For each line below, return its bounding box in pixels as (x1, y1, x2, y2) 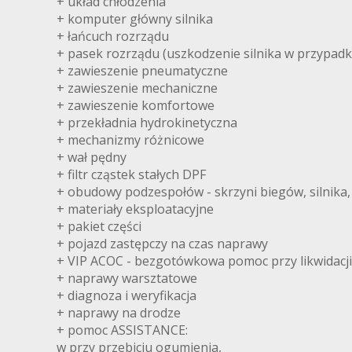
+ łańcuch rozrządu (57, 27, 169, 46)
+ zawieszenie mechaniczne (57, 79, 218, 97)
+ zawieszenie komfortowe (57, 97, 214, 115)
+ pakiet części (57, 218, 141, 236)
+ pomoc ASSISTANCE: (57, 321, 188, 339)
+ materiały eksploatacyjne (57, 200, 214, 218)
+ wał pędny (57, 148, 126, 167)
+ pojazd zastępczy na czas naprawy (57, 235, 268, 253)
